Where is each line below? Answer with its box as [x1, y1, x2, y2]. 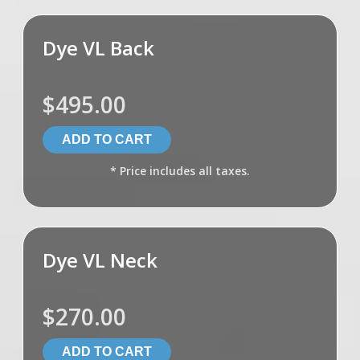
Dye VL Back [43, 35, 154, 62]
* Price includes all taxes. [110, 163, 250, 179]
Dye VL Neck [43, 247, 157, 274]
